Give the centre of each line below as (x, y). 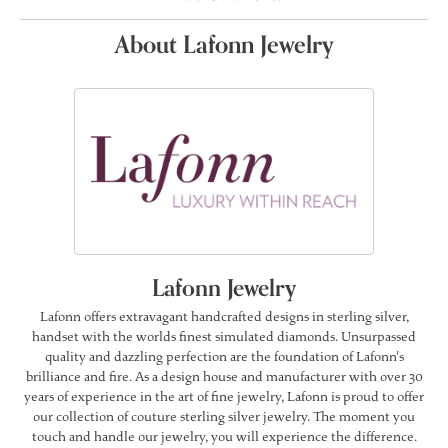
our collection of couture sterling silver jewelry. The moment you (224, 416)
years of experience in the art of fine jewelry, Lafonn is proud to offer (224, 396)
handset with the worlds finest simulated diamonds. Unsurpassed (224, 336)
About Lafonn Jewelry (224, 45)
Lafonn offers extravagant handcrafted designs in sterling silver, (224, 316)
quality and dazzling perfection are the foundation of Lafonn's (224, 356)
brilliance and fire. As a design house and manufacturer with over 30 (224, 376)
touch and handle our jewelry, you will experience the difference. (224, 436)
